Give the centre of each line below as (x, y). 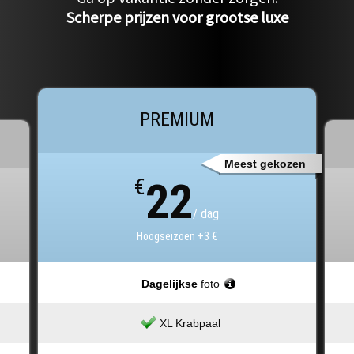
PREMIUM (177, 120)
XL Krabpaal (190, 323)
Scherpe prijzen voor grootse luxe (177, 17)
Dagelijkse (169, 284)
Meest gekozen (265, 164)
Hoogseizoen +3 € (177, 237)
